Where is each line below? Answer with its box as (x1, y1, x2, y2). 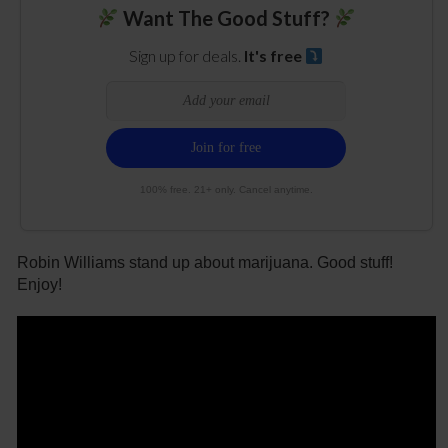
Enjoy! (17, 276, 63, 294)
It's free (244, 46, 306, 66)
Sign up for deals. (129, 46, 245, 66)
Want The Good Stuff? (118, 6, 334, 31)
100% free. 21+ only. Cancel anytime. (139, 184, 313, 196)
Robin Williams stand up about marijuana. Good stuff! (17, 254, 394, 272)
